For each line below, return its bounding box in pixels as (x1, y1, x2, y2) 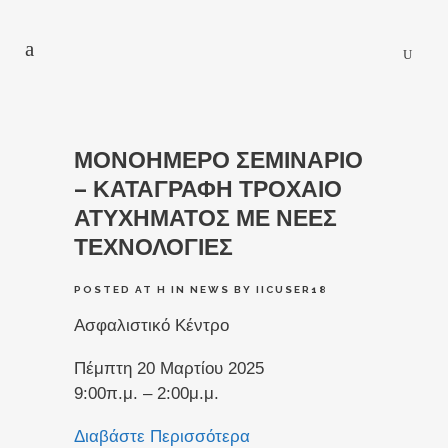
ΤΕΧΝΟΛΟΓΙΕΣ (74, 233, 233, 260)
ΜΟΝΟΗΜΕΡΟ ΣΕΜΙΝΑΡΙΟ (74, 146, 363, 173)
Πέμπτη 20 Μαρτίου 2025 (74, 359, 264, 378)
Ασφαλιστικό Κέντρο (74, 316, 229, 335)
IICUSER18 (256, 284, 328, 295)
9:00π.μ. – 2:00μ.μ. (74, 384, 219, 403)
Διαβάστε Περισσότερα (74, 427, 250, 446)
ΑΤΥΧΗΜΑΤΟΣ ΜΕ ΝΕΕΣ (74, 204, 337, 231)
